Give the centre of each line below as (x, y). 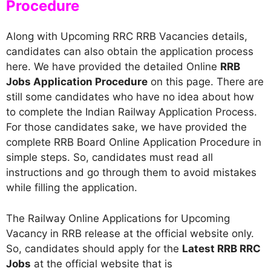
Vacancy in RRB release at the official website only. (130, 233)
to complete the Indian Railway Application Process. (132, 112)
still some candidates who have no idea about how (130, 97)
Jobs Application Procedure (77, 82)
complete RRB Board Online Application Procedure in (134, 142)
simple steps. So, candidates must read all (109, 157)
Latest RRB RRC (221, 248)
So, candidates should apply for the (94, 248)
